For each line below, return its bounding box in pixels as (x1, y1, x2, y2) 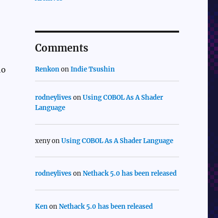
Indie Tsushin (70, 65, 115, 74)
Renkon (35, 65, 59, 74)
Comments (35, 42, 88, 54)
